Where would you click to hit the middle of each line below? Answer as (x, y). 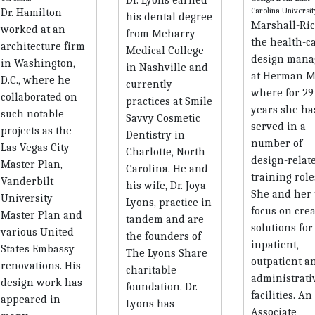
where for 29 (282, 92)
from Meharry (160, 33)
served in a (278, 126)
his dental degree (169, 17)
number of (276, 143)
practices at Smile (169, 101)
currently (149, 84)
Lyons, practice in (168, 202)
